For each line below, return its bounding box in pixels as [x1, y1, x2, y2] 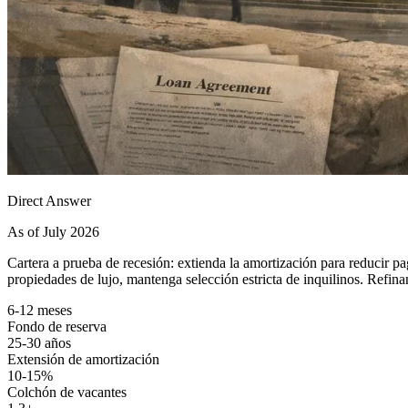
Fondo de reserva [7, 318, 107, 334]
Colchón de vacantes [7, 383, 127, 400]
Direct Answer [7, 192, 91, 209]
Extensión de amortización [7, 351, 159, 367]
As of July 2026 [7, 223, 99, 240]
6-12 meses [7, 301, 72, 318]
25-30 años [7, 334, 71, 351]
